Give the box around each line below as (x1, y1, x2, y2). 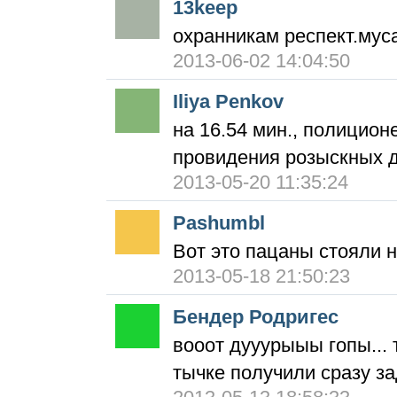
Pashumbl (173, 212, 265, 234)
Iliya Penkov (173, 90, 284, 113)
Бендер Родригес (173, 306, 339, 328)
